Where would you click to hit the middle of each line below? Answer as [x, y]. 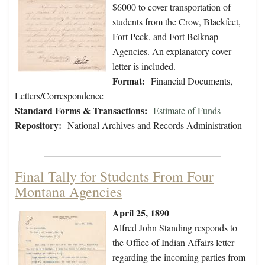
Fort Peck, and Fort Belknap [165, 37]
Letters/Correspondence [59, 96]
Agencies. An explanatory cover [172, 51]
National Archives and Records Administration [155, 125]
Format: [129, 81]
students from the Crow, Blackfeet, [177, 22]
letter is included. [144, 66]
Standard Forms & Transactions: [81, 111]
